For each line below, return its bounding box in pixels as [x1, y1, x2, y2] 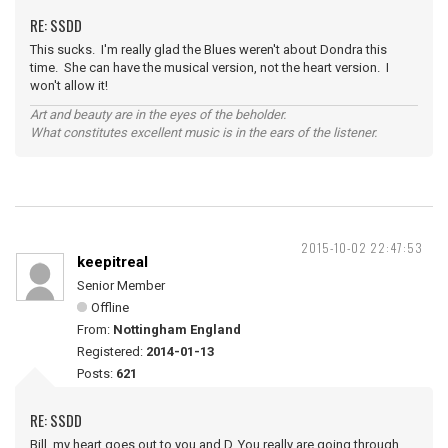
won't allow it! [30, 78, 108, 93]
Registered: [77, 344, 146, 359]
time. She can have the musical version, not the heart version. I [30, 60, 389, 75]
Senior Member [77, 278, 165, 293]
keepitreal [77, 253, 148, 271]
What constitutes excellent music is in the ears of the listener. [30, 125, 377, 140]
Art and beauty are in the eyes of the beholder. [30, 107, 286, 122]
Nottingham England [113, 322, 241, 337]
